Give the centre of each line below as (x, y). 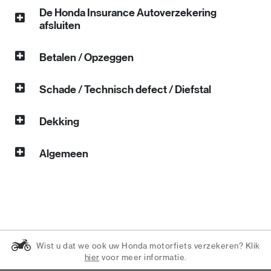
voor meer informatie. (143, 257)
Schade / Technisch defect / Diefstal (125, 89)
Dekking (59, 121)
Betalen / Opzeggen (87, 57)
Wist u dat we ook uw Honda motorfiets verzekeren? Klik (148, 246)
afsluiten (60, 25)
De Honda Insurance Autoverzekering (128, 12)
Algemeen (64, 153)
